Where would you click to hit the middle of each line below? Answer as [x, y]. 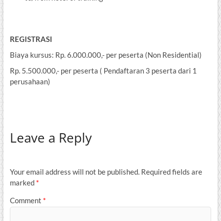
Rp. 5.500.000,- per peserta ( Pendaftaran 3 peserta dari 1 [103, 71]
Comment [26, 201]
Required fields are [171, 172]
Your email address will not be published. [74, 172]
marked [23, 183]
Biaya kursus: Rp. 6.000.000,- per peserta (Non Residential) [106, 55]
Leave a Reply [51, 138]
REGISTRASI [31, 39]
